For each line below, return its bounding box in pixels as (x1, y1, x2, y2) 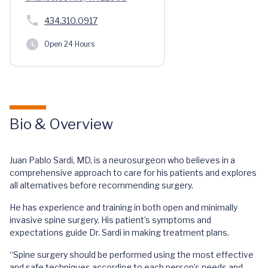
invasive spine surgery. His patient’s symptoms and (10, 215, 211, 225)
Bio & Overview (10, 115, 113, 133)
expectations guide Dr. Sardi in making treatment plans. (10, 227, 229, 237)
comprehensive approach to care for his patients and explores (10, 167, 257, 178)
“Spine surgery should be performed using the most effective (10, 249, 254, 260)
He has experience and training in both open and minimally (10, 202, 237, 212)
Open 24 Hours (44, 39, 95, 48)
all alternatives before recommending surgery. (10, 180, 193, 190)
